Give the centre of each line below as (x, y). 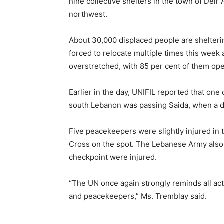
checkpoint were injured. (113, 157)
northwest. (88, 14)
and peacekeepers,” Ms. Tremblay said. (138, 196)
